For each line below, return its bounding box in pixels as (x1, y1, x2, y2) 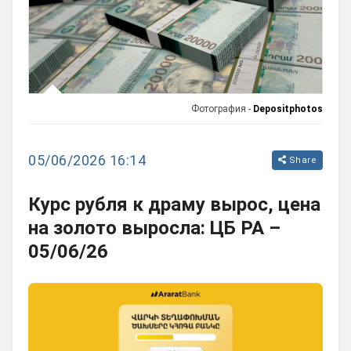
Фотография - (191, 103, 253, 115)
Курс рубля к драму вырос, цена (28, 194, 320, 216)
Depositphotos (253, 103, 323, 115)
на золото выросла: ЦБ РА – (28, 217, 280, 240)
